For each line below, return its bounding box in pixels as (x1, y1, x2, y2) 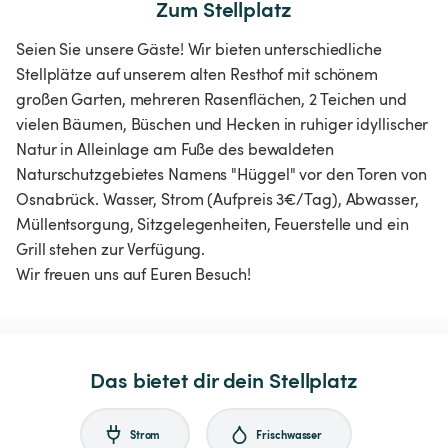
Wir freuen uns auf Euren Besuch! (16, 263, 251, 286)
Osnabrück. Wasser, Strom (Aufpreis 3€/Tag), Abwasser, (16, 188, 419, 211)
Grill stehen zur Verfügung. (16, 238, 206, 261)
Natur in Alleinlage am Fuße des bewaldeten (16, 138, 334, 161)
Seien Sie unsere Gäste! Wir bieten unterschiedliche (16, 38, 382, 61)
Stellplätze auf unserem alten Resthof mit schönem (16, 63, 379, 86)
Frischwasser (256, 425, 323, 442)
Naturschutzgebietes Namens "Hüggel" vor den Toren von (16, 163, 427, 186)
